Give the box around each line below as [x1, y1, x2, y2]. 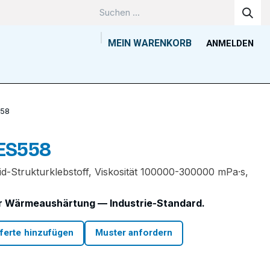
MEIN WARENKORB [108, 37, 192, 49]
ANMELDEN [206, 38, 254, 49]
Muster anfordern [95, 227, 173, 238]
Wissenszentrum [78, 60, 149, 71]
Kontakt [174, 60, 206, 71]
